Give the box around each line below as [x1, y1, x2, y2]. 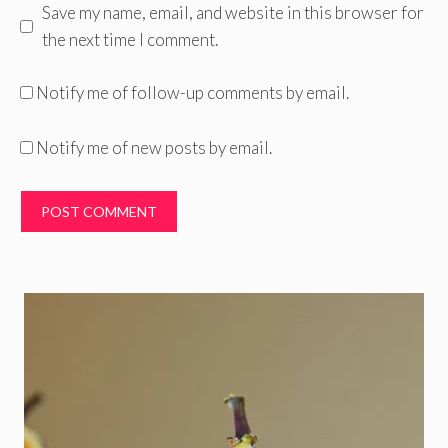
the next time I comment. [41, 29, 218, 51]
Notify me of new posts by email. [36, 137, 272, 159]
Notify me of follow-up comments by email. [36, 81, 349, 103]
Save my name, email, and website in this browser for [41, 2, 424, 24]
